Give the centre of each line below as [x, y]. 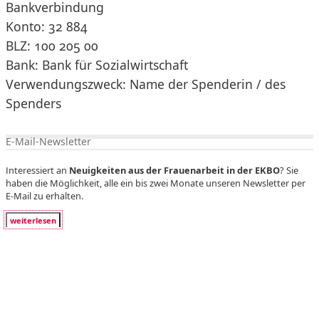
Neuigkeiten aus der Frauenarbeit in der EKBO [174, 170]
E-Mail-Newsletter [48, 141]
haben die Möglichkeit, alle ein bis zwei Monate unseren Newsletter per [156, 183]
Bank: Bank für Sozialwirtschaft [97, 65]
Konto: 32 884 [47, 26]
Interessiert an [37, 170]
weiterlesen [33, 220]
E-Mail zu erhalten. [45, 195]
